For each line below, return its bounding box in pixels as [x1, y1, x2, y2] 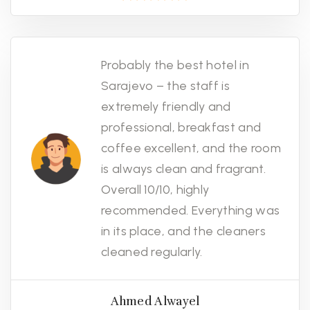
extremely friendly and [101, 99, 231, 115]
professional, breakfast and [101, 120, 262, 136]
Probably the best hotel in [101, 57, 249, 73]
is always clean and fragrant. [101, 161, 266, 177]
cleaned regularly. [101, 244, 203, 260]
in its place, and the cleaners [101, 224, 266, 239]
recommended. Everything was [101, 203, 280, 219]
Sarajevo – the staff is [101, 78, 230, 94]
